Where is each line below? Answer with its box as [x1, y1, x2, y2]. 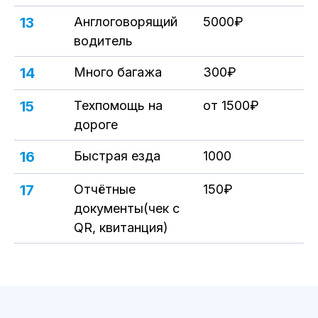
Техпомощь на [74, 98, 163, 113]
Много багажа [74, 65, 162, 79]
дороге [74, 117, 118, 132]
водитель [74, 33, 133, 48]
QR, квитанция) [74, 220, 168, 235]
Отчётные [74, 182, 136, 197]
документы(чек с [74, 201, 180, 216]
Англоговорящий [74, 14, 177, 29]
